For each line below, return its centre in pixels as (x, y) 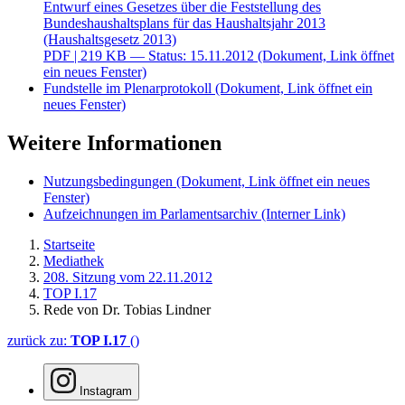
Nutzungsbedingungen (110, 182)
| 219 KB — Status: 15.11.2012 (164, 56)
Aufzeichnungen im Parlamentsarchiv (152, 214)
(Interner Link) (303, 214)
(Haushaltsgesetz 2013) (110, 40)
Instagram (106, 391)
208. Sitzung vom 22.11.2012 (128, 278)
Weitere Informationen (114, 143)
